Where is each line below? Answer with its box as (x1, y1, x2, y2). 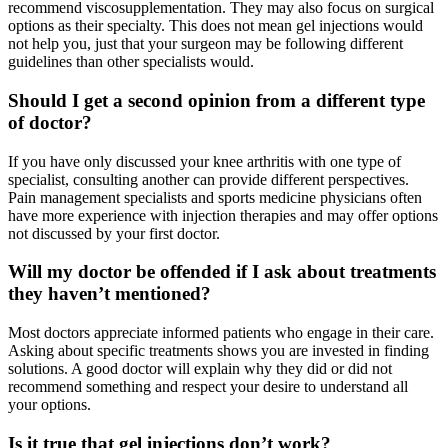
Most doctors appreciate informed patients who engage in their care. (8, 323, 434, 341)
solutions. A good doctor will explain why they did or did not (8, 359, 392, 377)
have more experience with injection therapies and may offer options (8, 206, 438, 224)
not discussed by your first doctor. (8, 224, 220, 242)
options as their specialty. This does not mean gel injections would (8, 17, 423, 35)
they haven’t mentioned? (8, 283, 211, 305)
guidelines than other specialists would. (8, 53, 254, 71)
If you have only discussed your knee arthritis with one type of (8, 152, 401, 170)
